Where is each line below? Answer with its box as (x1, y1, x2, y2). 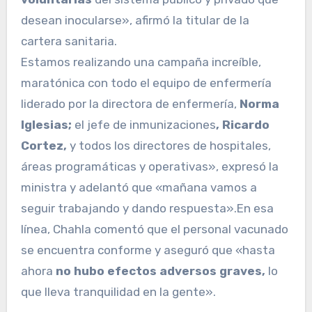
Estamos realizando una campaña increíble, (20, 55, 261, 70)
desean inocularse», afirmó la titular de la (20, 13, 249, 28)
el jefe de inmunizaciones (74, 118, 216, 132)
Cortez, (20, 139, 67, 153)
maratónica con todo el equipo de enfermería (20, 76, 272, 91)
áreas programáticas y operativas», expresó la (20, 159, 279, 174)
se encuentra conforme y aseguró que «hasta (20, 243, 275, 258)
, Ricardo (215, 118, 270, 132)
